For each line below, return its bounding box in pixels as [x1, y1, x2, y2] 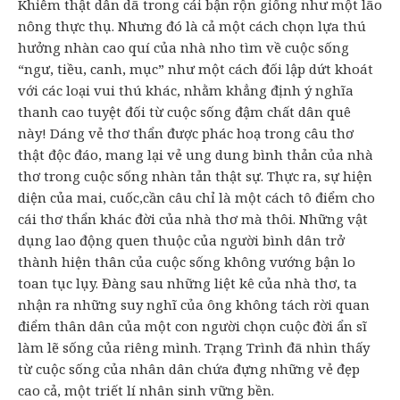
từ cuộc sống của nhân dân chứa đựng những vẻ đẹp [18, 360, 360, 379]
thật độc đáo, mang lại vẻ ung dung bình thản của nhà [18, 146, 373, 164]
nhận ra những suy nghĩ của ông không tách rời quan [18, 296, 370, 314]
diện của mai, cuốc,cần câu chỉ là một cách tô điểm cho [18, 188, 375, 207]
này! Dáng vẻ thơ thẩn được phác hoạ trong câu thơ [18, 124, 354, 143]
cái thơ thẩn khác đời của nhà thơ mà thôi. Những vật [18, 210, 368, 229]
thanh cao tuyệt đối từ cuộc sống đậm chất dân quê [18, 103, 351, 121]
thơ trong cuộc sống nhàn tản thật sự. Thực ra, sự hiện [18, 167, 372, 186]
